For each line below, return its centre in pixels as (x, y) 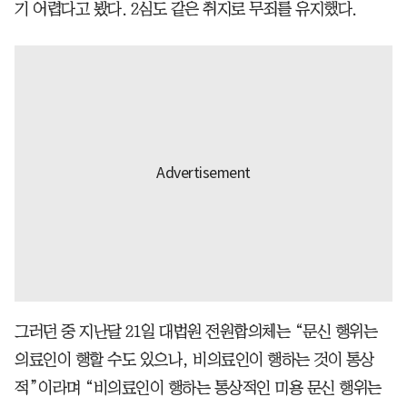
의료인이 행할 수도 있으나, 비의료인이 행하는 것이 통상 (194, 359)
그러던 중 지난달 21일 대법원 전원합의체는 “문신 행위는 (196, 331)
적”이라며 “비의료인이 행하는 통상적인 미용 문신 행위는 (198, 387)
